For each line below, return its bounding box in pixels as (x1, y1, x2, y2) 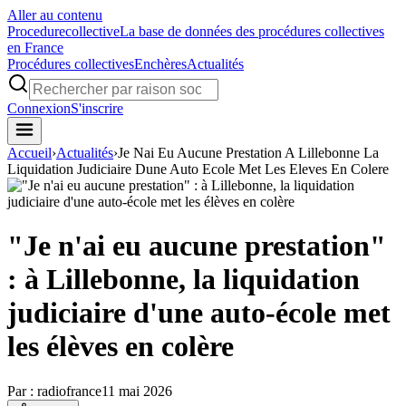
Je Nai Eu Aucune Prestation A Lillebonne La (118, 145, 379, 160)
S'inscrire (71, 101, 123, 116)
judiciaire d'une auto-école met (7, 296, 391, 330)
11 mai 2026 (101, 382, 172, 399)
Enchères (134, 56, 187, 72)
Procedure (7, 24, 65, 39)
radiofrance (37, 382, 101, 399)
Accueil (7, 145, 52, 160)
